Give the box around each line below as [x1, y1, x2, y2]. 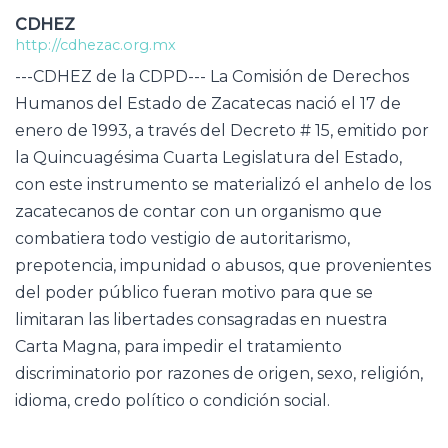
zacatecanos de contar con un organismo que [15, 201, 382, 221]
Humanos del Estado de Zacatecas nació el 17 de [15, 93, 401, 113]
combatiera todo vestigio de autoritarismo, [15, 228, 350, 248]
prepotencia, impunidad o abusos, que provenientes [15, 255, 431, 275]
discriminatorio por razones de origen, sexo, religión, [15, 363, 423, 383]
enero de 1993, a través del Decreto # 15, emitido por [15, 120, 429, 140]
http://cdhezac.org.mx [15, 35, 176, 54]
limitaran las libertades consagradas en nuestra [15, 309, 387, 329]
